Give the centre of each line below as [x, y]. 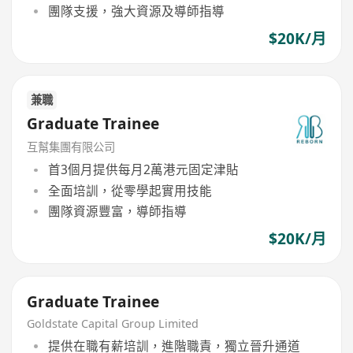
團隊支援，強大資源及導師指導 [136, 11]
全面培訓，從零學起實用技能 [130, 190]
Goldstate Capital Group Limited [113, 323]
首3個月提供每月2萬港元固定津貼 [143, 170]
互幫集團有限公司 [71, 147]
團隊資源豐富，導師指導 [117, 211]
